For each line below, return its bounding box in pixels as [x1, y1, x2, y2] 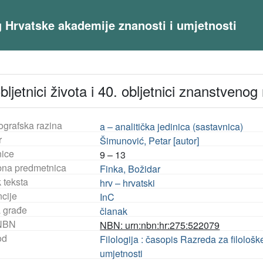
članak [100, 204, 128, 218]
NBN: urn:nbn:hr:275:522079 [100, 218, 220, 232]
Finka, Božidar [100, 162, 161, 176]
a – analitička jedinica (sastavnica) [100, 120, 244, 133]
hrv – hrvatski [100, 176, 156, 190]
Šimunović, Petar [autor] [100, 134, 200, 147]
